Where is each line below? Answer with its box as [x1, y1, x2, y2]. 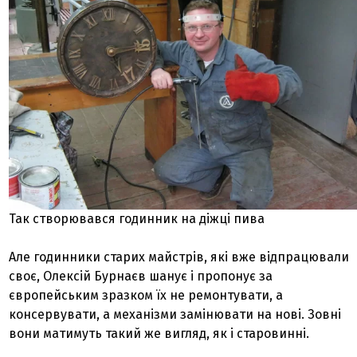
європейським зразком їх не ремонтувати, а [9, 288, 284, 304]
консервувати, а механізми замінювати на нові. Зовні [9, 307, 342, 323]
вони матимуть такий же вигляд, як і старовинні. [9, 326, 310, 342]
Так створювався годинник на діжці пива [9, 211, 265, 227]
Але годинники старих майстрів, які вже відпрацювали [9, 249, 350, 265]
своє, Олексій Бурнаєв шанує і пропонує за [9, 269, 273, 284]
